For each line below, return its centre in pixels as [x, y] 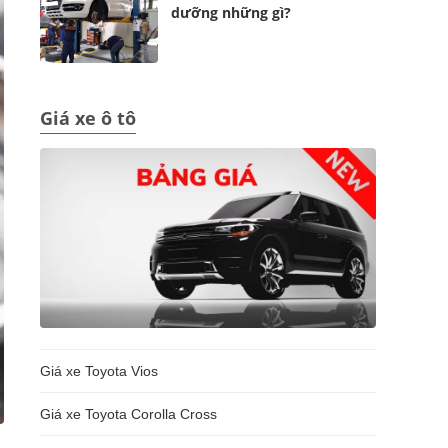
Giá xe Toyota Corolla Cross [128, 414]
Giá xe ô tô [88, 118]
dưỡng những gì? [231, 12]
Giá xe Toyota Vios [99, 371]
